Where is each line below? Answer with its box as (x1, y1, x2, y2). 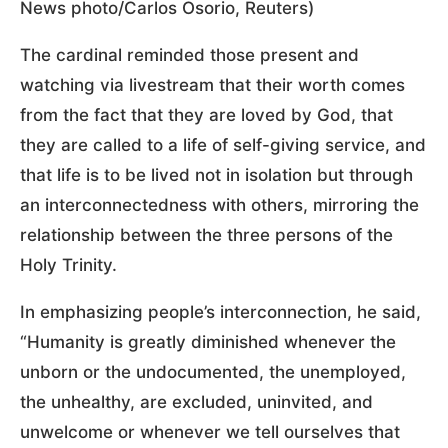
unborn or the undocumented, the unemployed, (20, 361, 406, 382)
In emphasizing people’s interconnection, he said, (20, 301, 421, 322)
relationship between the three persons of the (20, 224, 393, 245)
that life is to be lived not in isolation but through (20, 164, 413, 185)
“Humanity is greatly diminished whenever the (20, 331, 396, 352)
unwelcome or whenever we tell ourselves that (20, 421, 400, 442)
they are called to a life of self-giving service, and (20, 134, 426, 155)
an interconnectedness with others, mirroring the (20, 194, 419, 215)
